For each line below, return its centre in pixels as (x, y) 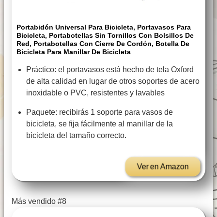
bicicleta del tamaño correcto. (76, 136)
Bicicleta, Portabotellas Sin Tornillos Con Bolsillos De (105, 36)
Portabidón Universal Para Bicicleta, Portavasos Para (104, 27)
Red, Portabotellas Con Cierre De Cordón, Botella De (103, 44)
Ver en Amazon (163, 167)
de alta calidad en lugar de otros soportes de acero (113, 81)
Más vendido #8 (39, 201)
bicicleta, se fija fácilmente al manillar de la (100, 124)
